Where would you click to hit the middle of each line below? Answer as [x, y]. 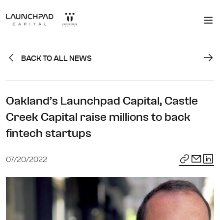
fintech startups [49, 133]
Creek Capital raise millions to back [98, 117]
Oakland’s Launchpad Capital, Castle [102, 101]
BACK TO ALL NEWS [56, 58]
